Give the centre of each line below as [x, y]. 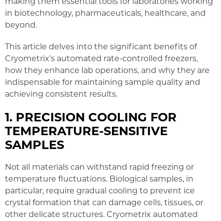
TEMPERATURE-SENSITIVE [86, 130]
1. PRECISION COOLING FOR [91, 116]
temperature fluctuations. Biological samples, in [99, 178]
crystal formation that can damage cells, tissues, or [104, 202]
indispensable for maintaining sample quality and [103, 81]
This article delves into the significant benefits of [101, 46]
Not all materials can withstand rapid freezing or [99, 166]
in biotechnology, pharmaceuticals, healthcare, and [105, 12]
